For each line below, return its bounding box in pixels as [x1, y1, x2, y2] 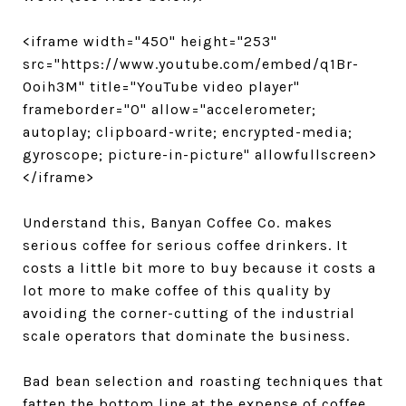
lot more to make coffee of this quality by [23, 281, 331, 299]
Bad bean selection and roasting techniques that [23, 372, 383, 390]
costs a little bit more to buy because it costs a [23, 258, 376, 276]
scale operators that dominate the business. [23, 326, 354, 344]
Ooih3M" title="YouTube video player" [23, 77, 300, 95]
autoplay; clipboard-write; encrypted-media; [23, 122, 353, 140]
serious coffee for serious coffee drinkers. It [23, 236, 348, 254]
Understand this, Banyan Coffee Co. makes [23, 213, 333, 231]
